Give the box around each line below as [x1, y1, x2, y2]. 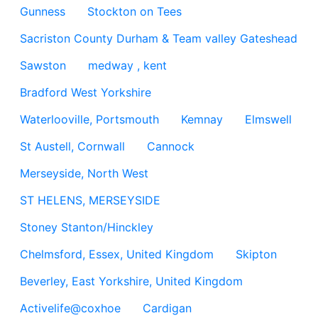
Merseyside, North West [20, 166, 148, 180]
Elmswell [245, 112, 292, 126]
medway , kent [88, 58, 167, 72]
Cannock [147, 139, 194, 153]
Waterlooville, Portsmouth [20, 112, 159, 126]
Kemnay [181, 112, 223, 126]
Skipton [236, 247, 277, 261]
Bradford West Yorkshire [20, 85, 151, 99]
